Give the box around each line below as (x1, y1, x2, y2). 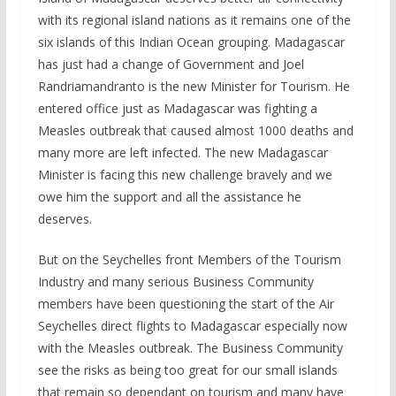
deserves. (37, 210, 92, 227)
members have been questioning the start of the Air (37, 295, 334, 312)
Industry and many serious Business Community (37, 273, 314, 290)
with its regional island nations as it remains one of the (37, 11, 351, 28)
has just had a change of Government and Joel (37, 56, 304, 72)
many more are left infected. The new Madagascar (37, 144, 328, 161)
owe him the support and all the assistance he (37, 188, 301, 205)
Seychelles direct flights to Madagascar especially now (37, 317, 347, 334)
